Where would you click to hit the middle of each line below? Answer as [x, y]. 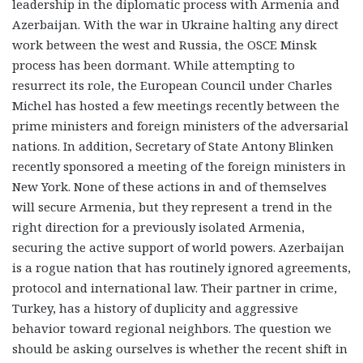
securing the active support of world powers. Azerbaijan [178, 247]
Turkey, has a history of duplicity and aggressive [155, 307]
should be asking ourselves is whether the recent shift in [180, 348]
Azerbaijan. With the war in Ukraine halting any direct [175, 24]
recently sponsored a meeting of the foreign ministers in [179, 166]
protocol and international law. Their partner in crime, [175, 287]
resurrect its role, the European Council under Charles [172, 85]
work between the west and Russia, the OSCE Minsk [164, 44]
